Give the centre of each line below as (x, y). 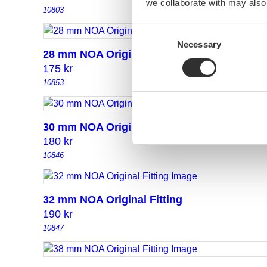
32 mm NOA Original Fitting (113, 200)
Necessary (199, 44)
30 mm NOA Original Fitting (113, 127)
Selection (150, 45)
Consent (148, 30)
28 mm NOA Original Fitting (113, 55)
